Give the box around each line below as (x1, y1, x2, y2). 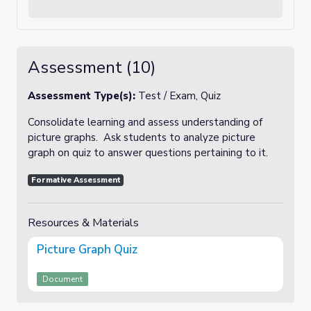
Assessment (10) (28, 56, 155, 78)
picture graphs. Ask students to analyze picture (28, 131, 255, 144)
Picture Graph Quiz (37, 241, 137, 258)
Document (42, 273, 83, 285)
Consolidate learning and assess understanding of (28, 115, 262, 129)
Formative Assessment (31, 175, 121, 185)
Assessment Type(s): (28, 89, 138, 103)
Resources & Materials (28, 215, 139, 230)
